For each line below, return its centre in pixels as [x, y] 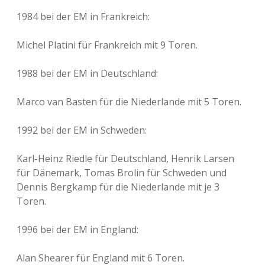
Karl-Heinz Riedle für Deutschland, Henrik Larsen [125, 159]
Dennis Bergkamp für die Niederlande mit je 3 [118, 187]
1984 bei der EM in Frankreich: [83, 17]
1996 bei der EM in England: [77, 230]
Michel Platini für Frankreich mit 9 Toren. [107, 45]
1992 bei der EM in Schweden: [82, 130]
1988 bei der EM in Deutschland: [87, 73]
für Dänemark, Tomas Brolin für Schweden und [122, 173]
